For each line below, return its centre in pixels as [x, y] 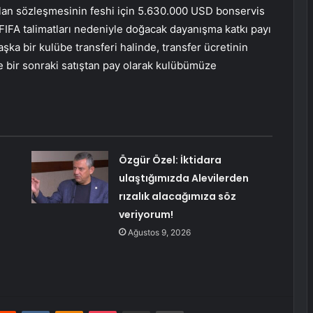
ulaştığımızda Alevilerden [183, 179]
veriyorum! [146, 215]
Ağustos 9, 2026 [159, 233]
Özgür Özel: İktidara [170, 160]
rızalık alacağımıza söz [177, 197]
